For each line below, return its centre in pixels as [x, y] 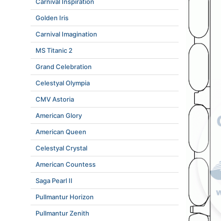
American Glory [59, 115]
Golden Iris [52, 18]
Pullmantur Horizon [65, 197]
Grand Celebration [64, 67]
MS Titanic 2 [54, 50]
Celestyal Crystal [61, 148]
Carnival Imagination [66, 34]
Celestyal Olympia [63, 83]
